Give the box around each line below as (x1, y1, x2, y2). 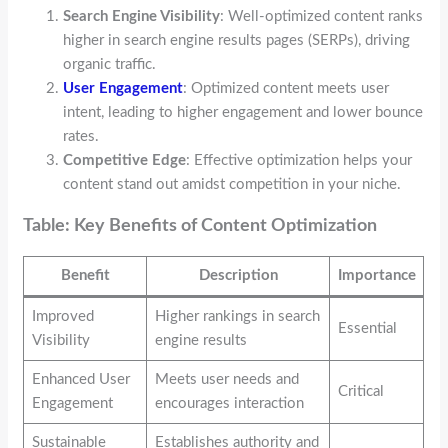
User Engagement (63, 80, 184, 96)
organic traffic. (63, 56, 157, 72)
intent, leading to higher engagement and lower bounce (63, 104, 424, 120)
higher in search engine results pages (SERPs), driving (63, 32, 411, 48)
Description (198, 267, 278, 283)
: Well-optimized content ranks (220, 8, 424, 24)
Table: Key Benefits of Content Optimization (23, 217, 378, 235)
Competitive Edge (63, 152, 187, 168)
